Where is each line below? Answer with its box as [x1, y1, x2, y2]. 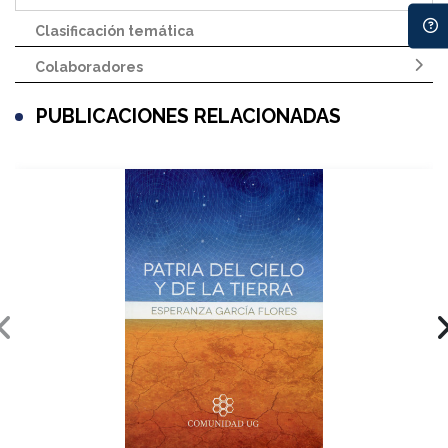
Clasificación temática [35, 22, 194, 39]
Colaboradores [35, 58, 143, 75]
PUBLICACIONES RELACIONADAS [36, 105, 341, 129]
